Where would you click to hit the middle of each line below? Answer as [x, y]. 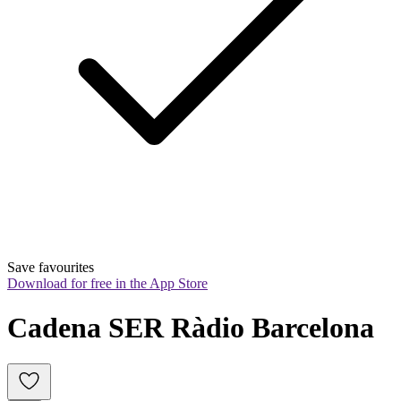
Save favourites [51, 268]
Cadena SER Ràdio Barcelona [191, 327]
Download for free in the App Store [107, 284]
